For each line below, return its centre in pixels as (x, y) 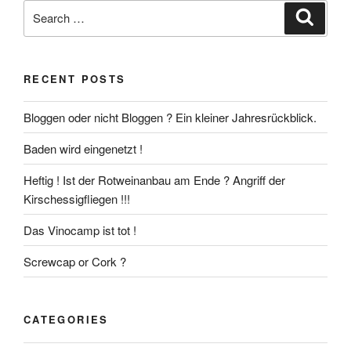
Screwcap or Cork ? (75, 261)
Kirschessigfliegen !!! (77, 198)
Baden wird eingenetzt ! (83, 148)
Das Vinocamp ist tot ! (80, 230)
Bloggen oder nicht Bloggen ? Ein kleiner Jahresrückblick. (170, 117)
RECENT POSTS (75, 78)
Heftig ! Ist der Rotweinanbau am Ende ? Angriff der (154, 179)
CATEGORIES (66, 320)
